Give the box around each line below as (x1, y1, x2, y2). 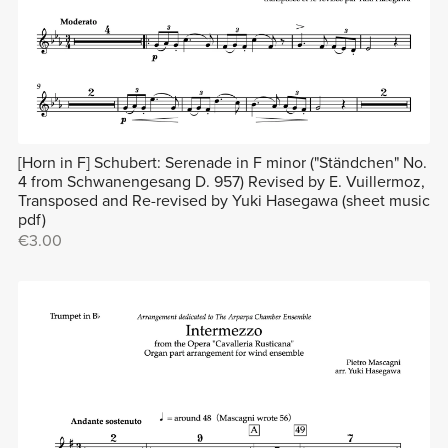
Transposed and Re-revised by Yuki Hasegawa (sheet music (17, 191, 430, 212)
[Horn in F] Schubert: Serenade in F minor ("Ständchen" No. (17, 153, 427, 174)
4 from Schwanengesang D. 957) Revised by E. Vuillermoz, (17, 172, 425, 193)
